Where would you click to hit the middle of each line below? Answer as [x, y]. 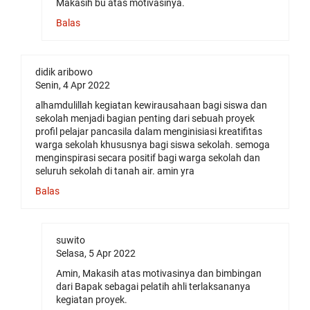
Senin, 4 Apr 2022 [73, 85]
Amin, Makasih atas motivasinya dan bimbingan [159, 274]
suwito [71, 240]
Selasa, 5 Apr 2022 [96, 254]
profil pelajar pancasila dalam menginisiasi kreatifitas [149, 132]
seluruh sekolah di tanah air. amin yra [115, 171]
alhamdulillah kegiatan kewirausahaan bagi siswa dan [151, 106]
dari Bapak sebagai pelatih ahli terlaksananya [153, 287]
